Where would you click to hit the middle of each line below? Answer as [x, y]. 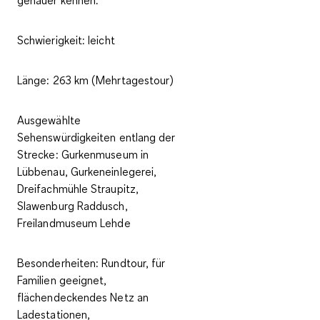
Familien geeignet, [62, 280]
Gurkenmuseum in [103, 154]
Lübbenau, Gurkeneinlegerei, [87, 171]
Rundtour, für [134, 262]
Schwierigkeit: [51, 40]
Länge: [34, 80]
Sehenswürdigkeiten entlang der [96, 137]
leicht [100, 40]
